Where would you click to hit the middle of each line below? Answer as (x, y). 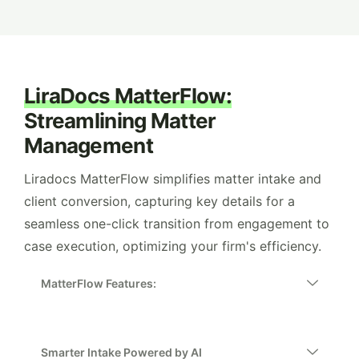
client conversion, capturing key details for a (159, 201)
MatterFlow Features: (99, 283)
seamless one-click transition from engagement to (177, 224)
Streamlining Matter (120, 121)
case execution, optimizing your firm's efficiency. (173, 246)
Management (89, 145)
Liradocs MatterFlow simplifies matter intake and (173, 179)
